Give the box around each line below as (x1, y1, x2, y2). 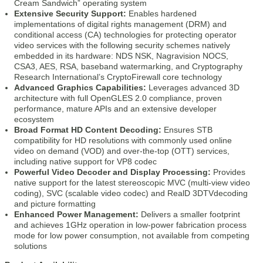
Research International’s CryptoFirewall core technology (14, 72, 222, 82)
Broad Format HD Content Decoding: (14, 125, 161, 134)
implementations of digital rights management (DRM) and (14, 19, 227, 29)
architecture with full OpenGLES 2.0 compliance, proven (14, 93, 222, 103)
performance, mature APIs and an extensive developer (14, 104, 217, 113)
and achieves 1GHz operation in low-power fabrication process (14, 220, 247, 230)
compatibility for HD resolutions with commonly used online (14, 136, 232, 145)
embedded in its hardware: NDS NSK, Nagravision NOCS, (14, 51, 228, 60)
